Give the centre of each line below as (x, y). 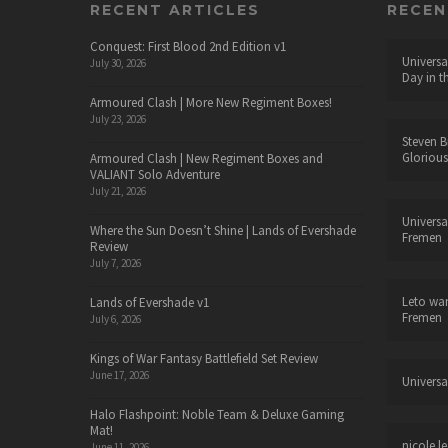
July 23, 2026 (118, 119)
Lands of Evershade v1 (149, 302)
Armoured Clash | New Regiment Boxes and (206, 158)
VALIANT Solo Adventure (155, 174)
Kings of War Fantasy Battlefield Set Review (204, 358)
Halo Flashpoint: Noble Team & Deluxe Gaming (217, 414)
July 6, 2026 (115, 319)
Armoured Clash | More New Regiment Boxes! (211, 102)
